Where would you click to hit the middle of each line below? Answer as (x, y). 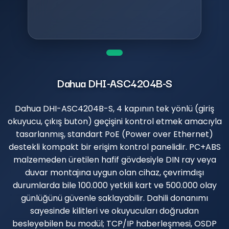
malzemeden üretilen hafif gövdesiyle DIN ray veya (114, 159)
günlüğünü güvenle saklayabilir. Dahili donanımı (114, 198)
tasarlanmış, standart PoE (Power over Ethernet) (114, 134)
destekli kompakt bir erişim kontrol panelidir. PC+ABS (114, 147)
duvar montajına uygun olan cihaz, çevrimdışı (114, 172)
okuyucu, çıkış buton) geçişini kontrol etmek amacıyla (114, 121)
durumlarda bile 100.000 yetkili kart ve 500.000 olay (114, 185)
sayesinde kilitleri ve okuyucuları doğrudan (114, 211)
